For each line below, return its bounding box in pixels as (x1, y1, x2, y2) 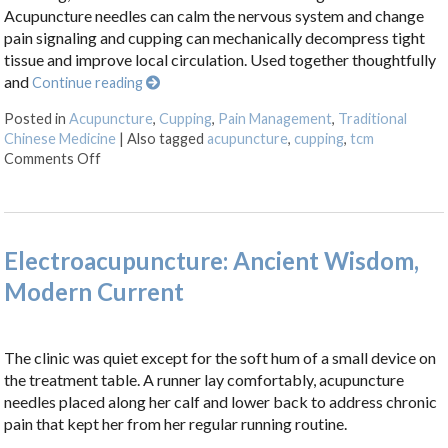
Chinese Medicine (4, 130, 117, 148)
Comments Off (4, 150, 102, 168)
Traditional (338, 110, 408, 128)
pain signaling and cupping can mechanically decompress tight (4, 28, 426, 48)
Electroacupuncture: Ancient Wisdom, (4, 246, 420, 276)
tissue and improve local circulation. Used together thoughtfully (4, 50, 437, 70)
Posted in (4, 110, 70, 128)
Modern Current (4, 277, 185, 307)
